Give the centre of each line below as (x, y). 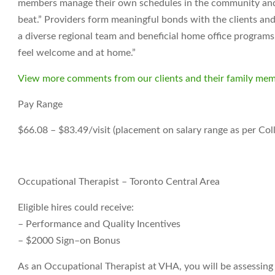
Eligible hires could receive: (76, 207)
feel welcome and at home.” (78, 53)
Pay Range (40, 104)
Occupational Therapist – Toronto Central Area (119, 182)
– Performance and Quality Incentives (99, 224)
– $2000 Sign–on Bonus (69, 241)
